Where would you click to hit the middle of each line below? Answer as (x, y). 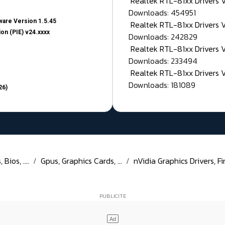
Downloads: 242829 (163, 37)
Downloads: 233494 (163, 61)
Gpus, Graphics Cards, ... (81, 161)
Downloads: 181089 (162, 85)
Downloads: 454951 (162, 13)
